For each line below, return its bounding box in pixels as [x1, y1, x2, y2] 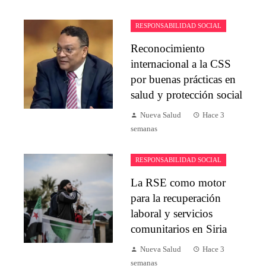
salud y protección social [131, 88, 242, 102]
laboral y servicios [131, 207, 213, 220]
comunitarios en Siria [131, 223, 227, 236]
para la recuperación [131, 192, 221, 205]
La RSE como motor [131, 176, 226, 189]
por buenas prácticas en [131, 73, 236, 86]
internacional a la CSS [131, 58, 231, 71]
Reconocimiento [131, 42, 205, 55]
